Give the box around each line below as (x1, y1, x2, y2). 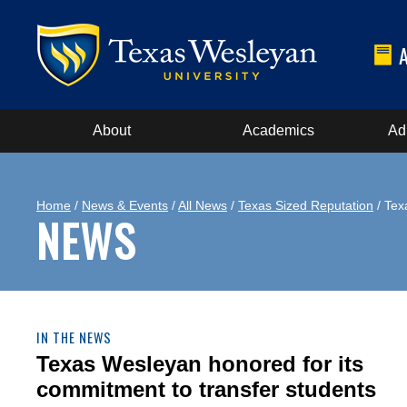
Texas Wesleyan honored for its (36, 352, 363, 376)
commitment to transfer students (36, 377, 376, 402)
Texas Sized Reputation (238, 198, 373, 213)
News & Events (82, 198, 168, 213)
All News (178, 198, 227, 213)
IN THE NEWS (36, 328, 112, 347)
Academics (242, 123, 314, 138)
